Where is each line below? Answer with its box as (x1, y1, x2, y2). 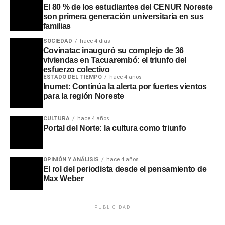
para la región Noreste (43, 92, 124, 100)
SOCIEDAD (43, 38, 72, 44)
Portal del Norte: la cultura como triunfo (43, 123, 186, 132)
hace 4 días (79, 38, 110, 44)
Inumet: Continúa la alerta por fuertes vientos (43, 82, 207, 91)
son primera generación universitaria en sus (43, 12, 204, 21)
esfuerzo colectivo (43, 65, 110, 74)
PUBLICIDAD (94, 204, 131, 210)
